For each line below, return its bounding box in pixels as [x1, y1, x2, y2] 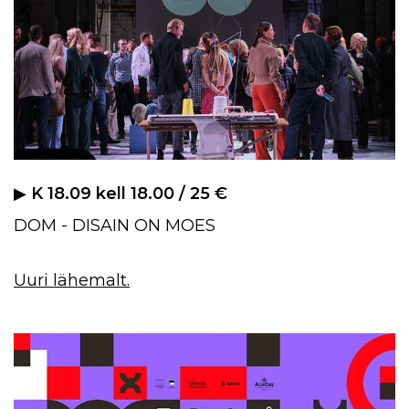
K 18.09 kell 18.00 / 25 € [31, 183, 227, 204]
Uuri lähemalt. [14, 269, 130, 290]
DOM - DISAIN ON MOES [14, 215, 215, 236]
